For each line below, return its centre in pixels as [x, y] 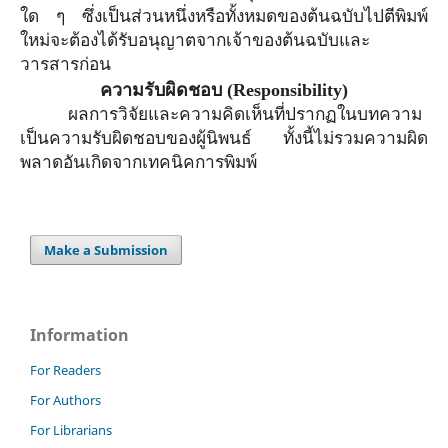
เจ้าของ [253, 41]
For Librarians [71, 430]
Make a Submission [106, 250]
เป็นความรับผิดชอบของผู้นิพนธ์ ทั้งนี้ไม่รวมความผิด [224, 139]
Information [79, 335]
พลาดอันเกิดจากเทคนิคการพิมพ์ [138, 163]
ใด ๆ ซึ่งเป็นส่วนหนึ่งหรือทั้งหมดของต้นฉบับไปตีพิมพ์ [224, 17]
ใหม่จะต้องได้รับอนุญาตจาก [122, 41]
